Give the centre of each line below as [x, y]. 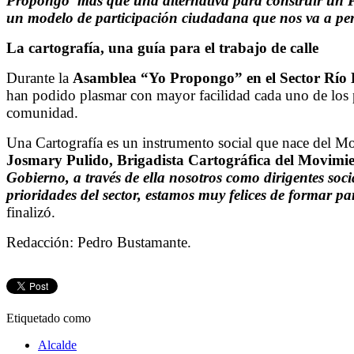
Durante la [40, 78]
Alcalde [57, 345]
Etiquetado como [49, 318]
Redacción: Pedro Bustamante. [99, 243]
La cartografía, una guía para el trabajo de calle [162, 48]
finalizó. [31, 213]
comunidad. [42, 113]
